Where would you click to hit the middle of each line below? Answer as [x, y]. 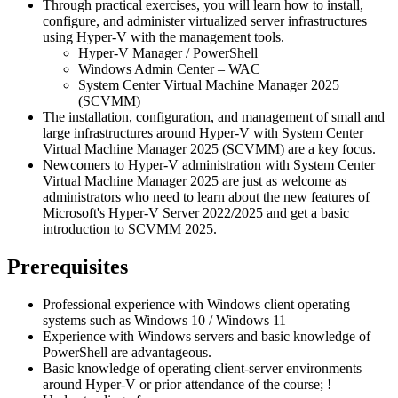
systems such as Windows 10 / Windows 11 [164, 320]
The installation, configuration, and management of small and [214, 116]
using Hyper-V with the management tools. [163, 36]
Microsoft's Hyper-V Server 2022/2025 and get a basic [196, 212]
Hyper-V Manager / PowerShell [168, 52]
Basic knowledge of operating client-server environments [202, 368]
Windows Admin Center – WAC [169, 68]
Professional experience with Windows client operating [196, 304]
